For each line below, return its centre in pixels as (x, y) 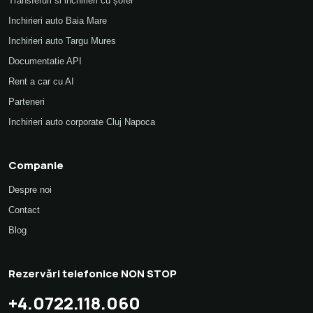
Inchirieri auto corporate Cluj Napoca (82, 122)
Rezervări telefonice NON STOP (93, 273)
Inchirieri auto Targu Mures (62, 41)
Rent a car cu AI (41, 81)
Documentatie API (45, 61)
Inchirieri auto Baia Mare (58, 20)
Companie (36, 165)
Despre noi (30, 189)
